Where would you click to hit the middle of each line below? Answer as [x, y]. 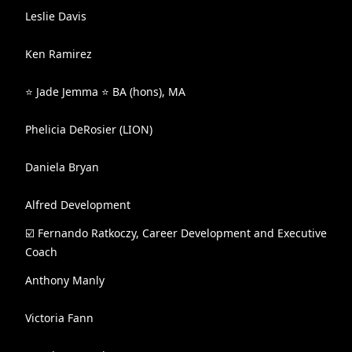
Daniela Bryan [62, 167]
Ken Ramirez [59, 54]
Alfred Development [78, 205]
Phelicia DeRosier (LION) [89, 129]
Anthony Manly [65, 280]
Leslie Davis [56, 16]
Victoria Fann [59, 318]
